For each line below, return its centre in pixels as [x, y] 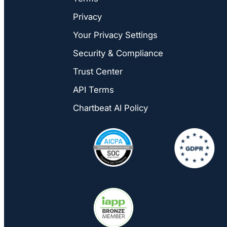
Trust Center [98, 71]
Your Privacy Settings [115, 35]
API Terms [93, 90]
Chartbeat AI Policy [110, 108]
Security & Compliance [118, 53]
